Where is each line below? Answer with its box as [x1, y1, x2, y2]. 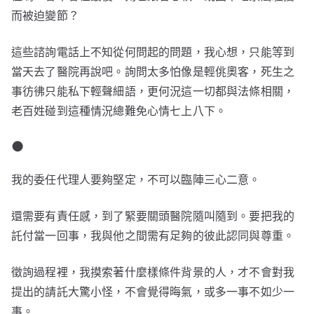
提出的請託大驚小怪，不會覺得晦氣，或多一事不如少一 [11, 285, 295, 299]
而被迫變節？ [11, 8, 79, 23]
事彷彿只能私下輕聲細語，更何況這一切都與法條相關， [11, 84, 295, 99]
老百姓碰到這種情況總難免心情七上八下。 [11, 104, 227, 118]
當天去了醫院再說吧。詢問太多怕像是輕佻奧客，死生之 [11, 64, 295, 79]
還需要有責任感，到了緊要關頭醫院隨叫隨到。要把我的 [11, 209, 295, 224]
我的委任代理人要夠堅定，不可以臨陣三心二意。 [11, 172, 261, 187]
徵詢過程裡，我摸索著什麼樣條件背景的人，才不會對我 [11, 265, 295, 280]
